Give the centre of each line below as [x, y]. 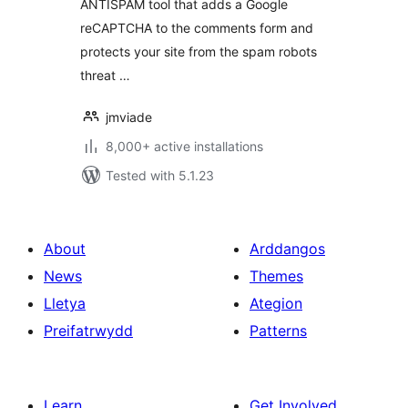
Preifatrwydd [88, 331]
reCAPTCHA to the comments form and [197, 28]
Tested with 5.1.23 [160, 175]
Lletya [65, 303]
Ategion [276, 303]
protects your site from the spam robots [199, 51]
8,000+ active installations [184, 146]
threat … [105, 75]
